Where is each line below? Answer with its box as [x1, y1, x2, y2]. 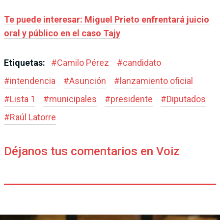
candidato [123, 57, 161, 68]
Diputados [166, 93, 206, 104]
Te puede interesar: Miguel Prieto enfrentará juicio [4, 14, 209, 25]
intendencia [10, 75, 55, 86]
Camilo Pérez [57, 57, 109, 68]
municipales [49, 93, 97, 104]
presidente [110, 93, 153, 104]
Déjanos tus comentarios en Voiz [4, 144, 179, 158]
